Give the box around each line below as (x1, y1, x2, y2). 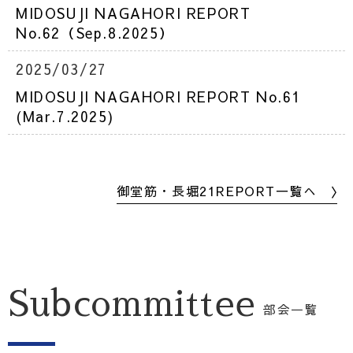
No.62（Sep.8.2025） (16, 22, 175, 43)
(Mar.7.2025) (16, 106, 114, 126)
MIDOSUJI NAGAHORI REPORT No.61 (16, 86, 302, 106)
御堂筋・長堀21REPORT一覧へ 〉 (116, 181, 345, 199)
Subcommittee (8, 286, 256, 321)
